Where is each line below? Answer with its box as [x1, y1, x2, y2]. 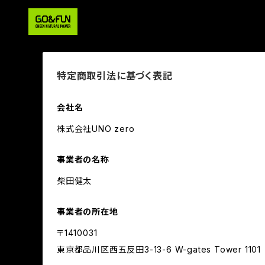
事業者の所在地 [57, 206, 118, 216]
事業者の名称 [57, 154, 109, 164]
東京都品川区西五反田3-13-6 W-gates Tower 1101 [57, 244, 261, 254]
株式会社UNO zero [57, 124, 135, 134]
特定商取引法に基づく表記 [57, 70, 173, 82]
